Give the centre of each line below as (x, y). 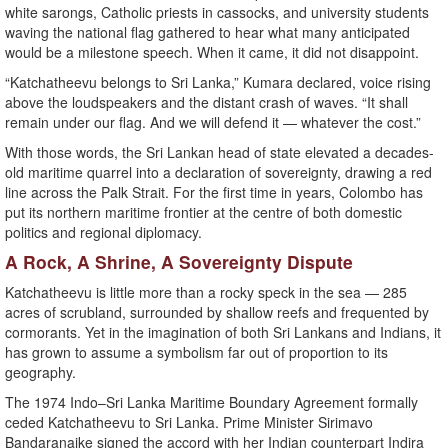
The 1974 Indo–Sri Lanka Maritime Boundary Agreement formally (211, 402)
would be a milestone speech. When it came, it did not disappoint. (212, 52)
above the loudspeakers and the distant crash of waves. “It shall (206, 102)
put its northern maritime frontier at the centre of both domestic (203, 212)
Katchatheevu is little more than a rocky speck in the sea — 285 (206, 292)
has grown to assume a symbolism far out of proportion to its (196, 352)
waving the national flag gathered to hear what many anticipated (207, 32)
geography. (40, 372)
